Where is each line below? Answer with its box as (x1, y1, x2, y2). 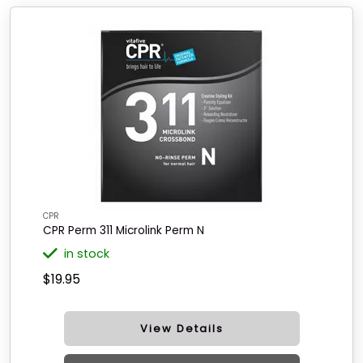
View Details (139, 322, 224, 335)
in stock (64, 246, 109, 262)
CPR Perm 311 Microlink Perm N (43, 223, 204, 238)
